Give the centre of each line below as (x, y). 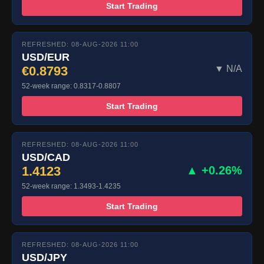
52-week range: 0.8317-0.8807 (71, 86)
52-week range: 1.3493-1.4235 (71, 187)
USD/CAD (46, 158)
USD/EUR (46, 57)
